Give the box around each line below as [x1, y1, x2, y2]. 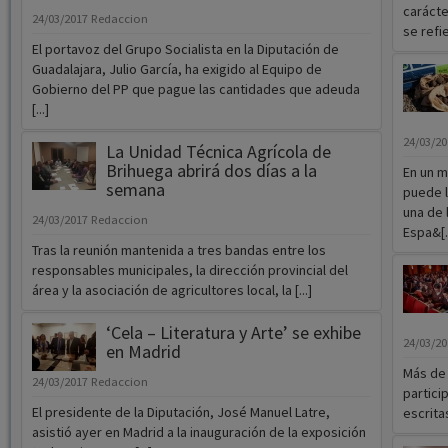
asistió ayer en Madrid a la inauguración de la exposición [31, 423, 366, 442]
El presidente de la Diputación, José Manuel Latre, [31, 403, 330, 422]
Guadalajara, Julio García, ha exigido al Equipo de [31, 60, 322, 79]
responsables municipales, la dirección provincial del [31, 261, 348, 280]
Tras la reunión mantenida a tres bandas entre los [31, 241, 326, 260]
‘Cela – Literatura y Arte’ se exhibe [105, 321, 361, 345]
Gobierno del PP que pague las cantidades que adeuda [31, 80, 360, 99]
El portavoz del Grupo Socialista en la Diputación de [31, 40, 339, 59]
